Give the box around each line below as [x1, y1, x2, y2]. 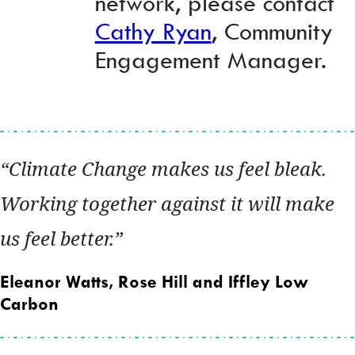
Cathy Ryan [94, 15, 212, 45]
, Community [211, 15, 333, 45]
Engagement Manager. [94, 44, 326, 74]
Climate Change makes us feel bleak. [9, 155, 326, 181]
